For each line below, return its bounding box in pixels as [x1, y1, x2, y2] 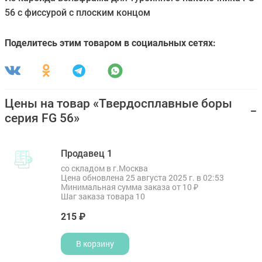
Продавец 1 [61, 147, 112, 159]
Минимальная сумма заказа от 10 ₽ [61, 181, 198, 192]
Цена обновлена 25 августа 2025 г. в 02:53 [61, 171, 224, 183]
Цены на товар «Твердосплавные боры [5, 96, 232, 111]
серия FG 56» [5, 111, 80, 125]
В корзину [76, 237, 114, 249]
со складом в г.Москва [61, 162, 148, 174]
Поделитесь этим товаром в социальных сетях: [5, 37, 216, 49]
